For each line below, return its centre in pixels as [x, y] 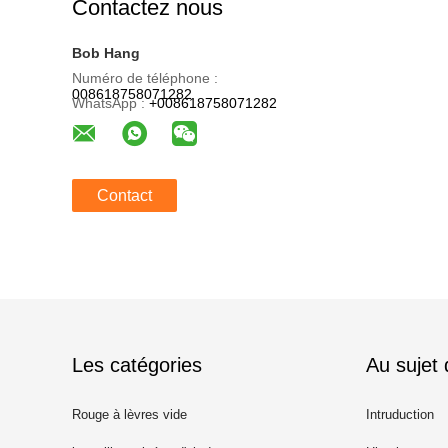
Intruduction [400, 414]
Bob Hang [106, 53]
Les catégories [137, 365]
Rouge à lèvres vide [129, 414]
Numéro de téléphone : [145, 78]
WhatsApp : [108, 103]
